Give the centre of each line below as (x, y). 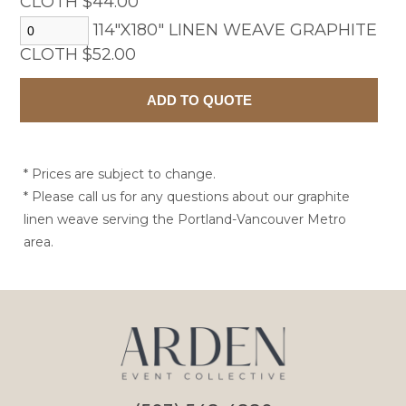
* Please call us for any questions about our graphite (187, 197)
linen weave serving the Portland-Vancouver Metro (185, 219)
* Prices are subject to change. (120, 174)
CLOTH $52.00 (78, 54)
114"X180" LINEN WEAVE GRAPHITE (233, 30)
